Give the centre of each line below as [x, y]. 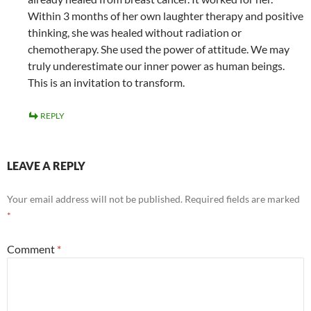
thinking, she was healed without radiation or [135, 32]
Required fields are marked [242, 199]
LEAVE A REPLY [46, 166]
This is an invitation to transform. [106, 82]
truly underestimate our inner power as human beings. [156, 66]
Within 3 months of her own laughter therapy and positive [166, 16]
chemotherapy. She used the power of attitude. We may [159, 49]
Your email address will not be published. [95, 199]
